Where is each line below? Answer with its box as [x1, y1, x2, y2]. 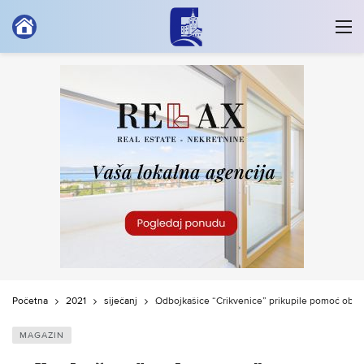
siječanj [104, 295, 137, 307]
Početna [12, 295, 48, 307]
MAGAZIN [19, 330, 64, 340]
